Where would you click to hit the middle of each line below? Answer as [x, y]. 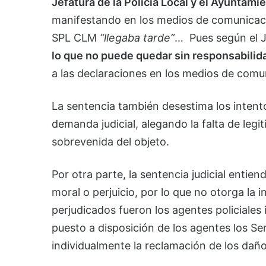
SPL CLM [76, 37]
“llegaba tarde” [137, 37]
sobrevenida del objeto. [110, 141]
